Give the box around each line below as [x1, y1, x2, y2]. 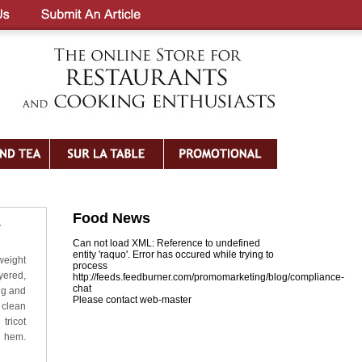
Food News [73, 210, 150, 226]
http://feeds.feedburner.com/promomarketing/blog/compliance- [73, 271, 344, 283]
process [73, 260, 107, 271]
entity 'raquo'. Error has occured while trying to [73, 249, 274, 260]
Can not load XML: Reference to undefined [73, 238, 260, 249]
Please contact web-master [73, 294, 192, 305]
